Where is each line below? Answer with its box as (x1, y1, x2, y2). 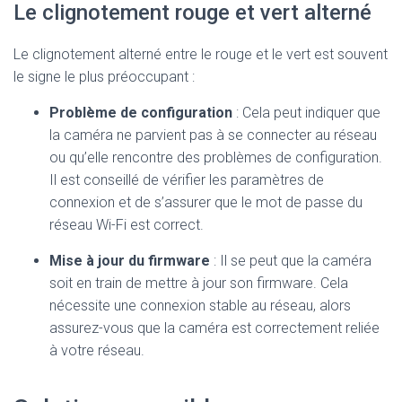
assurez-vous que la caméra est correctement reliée (49, 319, 380, 336)
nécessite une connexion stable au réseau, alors (49, 297, 351, 314)
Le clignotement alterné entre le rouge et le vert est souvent (13, 46, 388, 63)
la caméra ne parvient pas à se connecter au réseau (49, 127, 377, 144)
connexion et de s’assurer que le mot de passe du (49, 194, 363, 211)
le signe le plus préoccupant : (13, 68, 195, 85)
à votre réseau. (49, 342, 144, 359)
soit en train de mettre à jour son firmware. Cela (49, 275, 348, 292)
